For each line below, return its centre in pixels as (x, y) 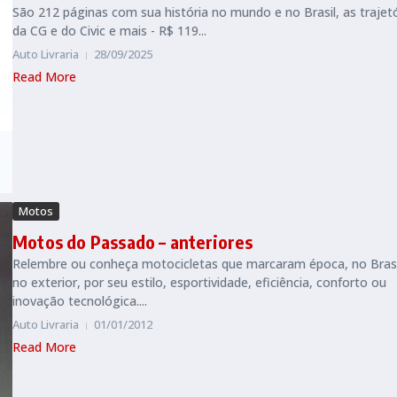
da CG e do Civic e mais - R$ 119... (109, 31)
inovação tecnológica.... (80, 301)
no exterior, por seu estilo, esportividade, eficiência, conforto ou (199, 283)
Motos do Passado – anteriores (132, 242)
